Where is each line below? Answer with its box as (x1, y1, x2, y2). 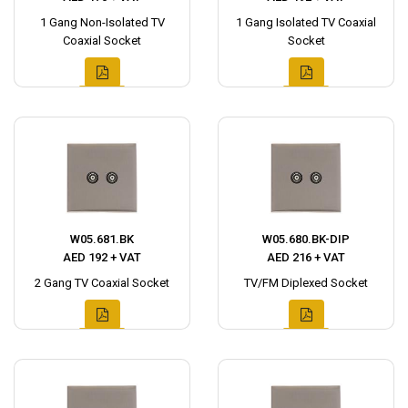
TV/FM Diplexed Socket (244, 276, 368, 290)
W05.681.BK (70, 232, 134, 246)
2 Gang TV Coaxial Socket (35, 276, 169, 290)
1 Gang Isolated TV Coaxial (236, 15, 376, 29)
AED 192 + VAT (63, 250, 141, 264)
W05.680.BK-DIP (262, 232, 350, 246)
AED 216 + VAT (267, 250, 345, 264)
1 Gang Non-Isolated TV (39, 15, 165, 29)
